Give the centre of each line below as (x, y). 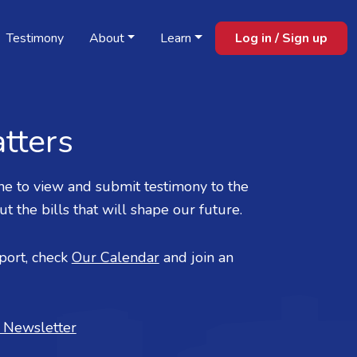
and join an (198, 257)
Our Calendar (115, 257)
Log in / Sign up (281, 38)
